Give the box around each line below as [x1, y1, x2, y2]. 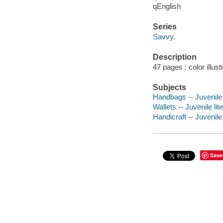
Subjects [152, 83, 186, 92]
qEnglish [152, 1, 181, 10]
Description [152, 53, 197, 62]
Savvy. [152, 32, 175, 41]
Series [152, 22, 177, 31]
